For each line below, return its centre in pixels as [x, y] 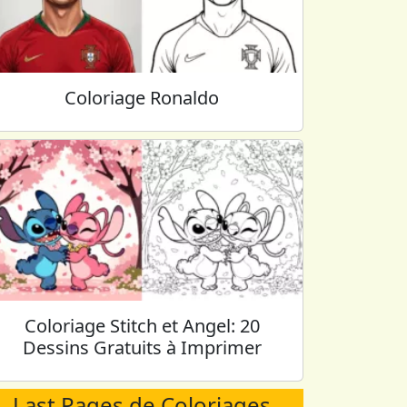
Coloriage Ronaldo [142, 98]
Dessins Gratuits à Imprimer [142, 347]
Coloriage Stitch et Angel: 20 [142, 326]
